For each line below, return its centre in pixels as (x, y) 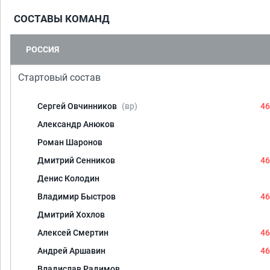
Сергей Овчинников (78, 106)
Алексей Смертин (73, 233)
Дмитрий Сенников (76, 160)
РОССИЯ (42, 49)
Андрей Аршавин (71, 251)
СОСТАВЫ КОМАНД (62, 19)
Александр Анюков (76, 124)
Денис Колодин (68, 178)
